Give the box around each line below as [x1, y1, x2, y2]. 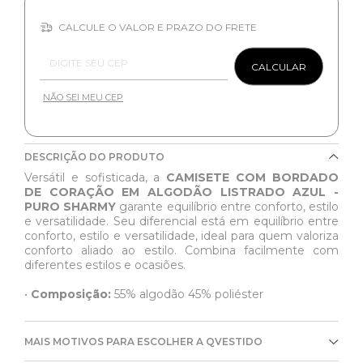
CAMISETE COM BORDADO [166, 170, 340, 186]
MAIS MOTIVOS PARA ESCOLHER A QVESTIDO [24, 335, 263, 348]
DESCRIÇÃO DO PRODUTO [24, 151, 164, 164]
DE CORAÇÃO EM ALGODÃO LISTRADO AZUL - [24, 185, 339, 200]
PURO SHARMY [24, 199, 117, 215]
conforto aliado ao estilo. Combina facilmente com [24, 243, 339, 258]
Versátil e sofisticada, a [24, 170, 167, 186]
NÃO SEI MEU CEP [43, 92, 123, 104]
